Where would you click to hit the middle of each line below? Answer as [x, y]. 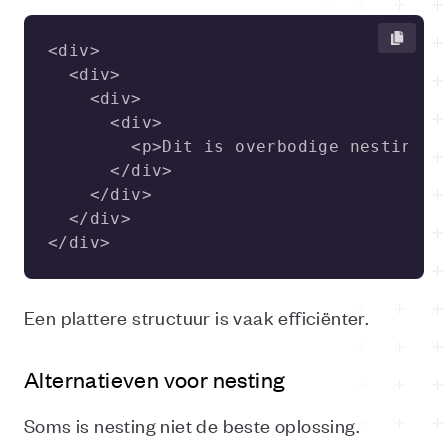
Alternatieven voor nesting [155, 379]
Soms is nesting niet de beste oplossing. [192, 424]
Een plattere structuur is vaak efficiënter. [197, 316]
